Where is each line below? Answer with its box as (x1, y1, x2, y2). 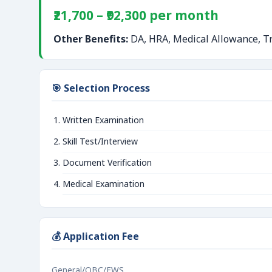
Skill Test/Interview (63, 135, 138, 147)
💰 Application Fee (52, 229, 139, 243)
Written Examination (63, 114, 144, 126)
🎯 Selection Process (52, 81, 150, 95)
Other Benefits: (53, 32, 128, 46)
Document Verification (63, 157, 152, 168)
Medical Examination (63, 178, 144, 189)
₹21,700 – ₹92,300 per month (53, 7, 219, 24)
